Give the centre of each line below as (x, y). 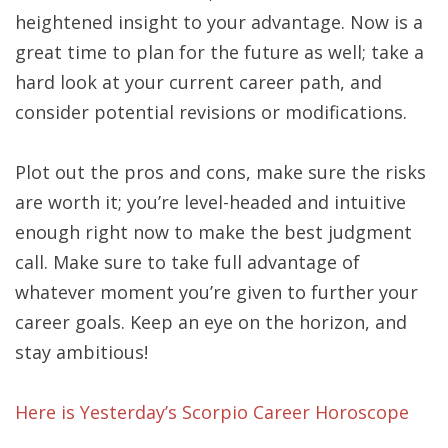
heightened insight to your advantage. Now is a (218, 22)
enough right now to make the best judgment (213, 232)
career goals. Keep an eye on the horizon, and (210, 322)
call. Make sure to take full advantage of (187, 262)
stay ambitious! (81, 352)
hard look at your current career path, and (198, 82)
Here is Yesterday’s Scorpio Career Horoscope (211, 412)
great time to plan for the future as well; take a (219, 52)
